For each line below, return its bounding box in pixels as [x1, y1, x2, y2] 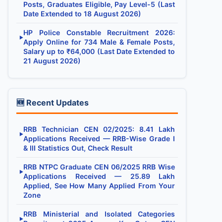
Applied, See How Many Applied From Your [23, 181, 175, 190]
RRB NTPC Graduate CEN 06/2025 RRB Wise [23, 163, 175, 171]
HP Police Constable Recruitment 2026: [23, 28, 175, 37]
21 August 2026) [23, 56, 81, 65]
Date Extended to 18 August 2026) [23, 9, 141, 18]
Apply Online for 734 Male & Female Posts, [23, 38, 175, 46]
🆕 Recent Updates [16, 98, 89, 108]
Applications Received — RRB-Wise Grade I [23, 134, 175, 143]
